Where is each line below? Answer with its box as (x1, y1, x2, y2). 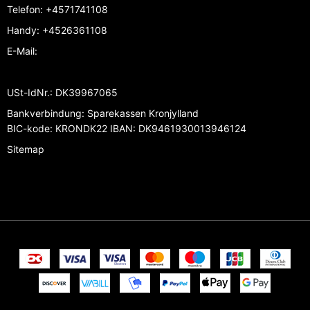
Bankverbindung (7, 107, 82, 120)
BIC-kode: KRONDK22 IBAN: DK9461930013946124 (7, 122, 246, 135)
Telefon (7, 3, 40, 16)
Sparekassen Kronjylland (84, 107, 199, 120)
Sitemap (7, 143, 44, 156)
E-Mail (7, 45, 35, 57)
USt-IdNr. (7, 86, 50, 99)
